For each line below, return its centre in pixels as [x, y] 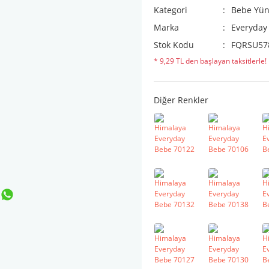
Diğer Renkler [181, 100]
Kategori [171, 10]
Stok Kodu [174, 45]
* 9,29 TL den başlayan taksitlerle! [210, 61]
